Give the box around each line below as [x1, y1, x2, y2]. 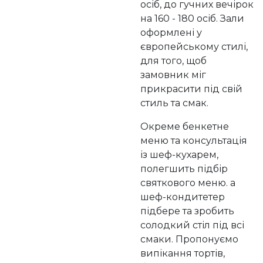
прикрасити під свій [140, 83, 242, 95]
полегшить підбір [140, 163, 228, 175]
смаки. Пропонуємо [140, 234, 238, 245]
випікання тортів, [140, 248, 225, 259]
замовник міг [140, 69, 206, 81]
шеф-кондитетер [140, 191, 225, 203]
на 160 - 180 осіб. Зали [140, 13, 244, 25]
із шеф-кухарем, [140, 149, 218, 161]
